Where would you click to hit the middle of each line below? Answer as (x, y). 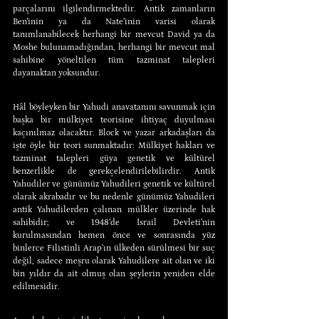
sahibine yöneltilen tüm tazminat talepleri (114, 60)
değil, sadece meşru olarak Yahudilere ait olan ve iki (114, 261)
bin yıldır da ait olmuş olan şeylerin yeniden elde (114, 273)
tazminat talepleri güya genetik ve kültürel (114, 158)
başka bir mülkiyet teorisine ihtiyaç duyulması (114, 120)
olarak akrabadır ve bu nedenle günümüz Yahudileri (114, 197)
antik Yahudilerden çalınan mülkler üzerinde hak (114, 209)
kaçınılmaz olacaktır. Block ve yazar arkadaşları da (114, 132)
